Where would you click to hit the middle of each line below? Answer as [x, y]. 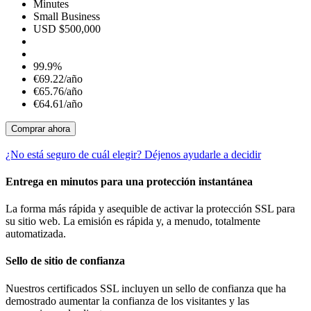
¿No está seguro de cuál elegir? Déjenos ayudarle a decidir [133, 154]
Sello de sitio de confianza [65, 261]
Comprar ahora [41, 128]
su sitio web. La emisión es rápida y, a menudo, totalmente [133, 221]
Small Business [67, 16]
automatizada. [36, 234]
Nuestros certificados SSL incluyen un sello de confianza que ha [146, 288]
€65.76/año [58, 91]
